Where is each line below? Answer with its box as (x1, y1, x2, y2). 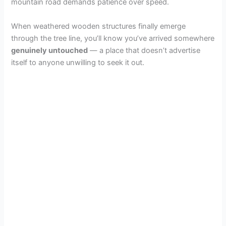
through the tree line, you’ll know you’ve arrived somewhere (11, 33, 215, 43)
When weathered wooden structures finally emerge (11, 21, 186, 31)
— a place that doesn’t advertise (88, 45, 201, 55)
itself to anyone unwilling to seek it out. (11, 58, 145, 67)
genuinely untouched (11, 45, 88, 55)
